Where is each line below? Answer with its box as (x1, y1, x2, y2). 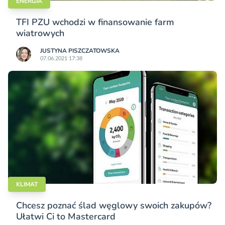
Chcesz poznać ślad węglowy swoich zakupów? (16, 199, 211, 212)
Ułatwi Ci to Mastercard (16, 210, 116, 223)
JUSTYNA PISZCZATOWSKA (40, 47, 120, 55)
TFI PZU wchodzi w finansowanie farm (16, 16, 174, 29)
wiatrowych (16, 27, 64, 40)
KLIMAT (16, 180, 38, 189)
